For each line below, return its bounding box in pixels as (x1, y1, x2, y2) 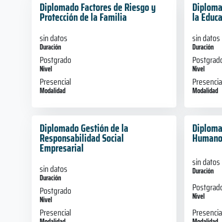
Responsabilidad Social (40, 129, 124, 146)
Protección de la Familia (40, 8, 127, 25)
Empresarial (40, 139, 84, 156)
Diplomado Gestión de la (40, 119, 128, 136)
